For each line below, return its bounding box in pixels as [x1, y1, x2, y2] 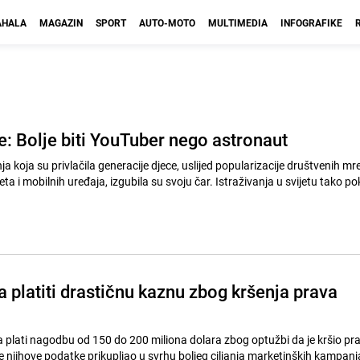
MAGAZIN [39, 16, 83, 29]
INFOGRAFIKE [280, 16, 342, 29]
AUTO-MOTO [139, 16, 195, 29]
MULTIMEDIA [208, 16, 268, 29]
